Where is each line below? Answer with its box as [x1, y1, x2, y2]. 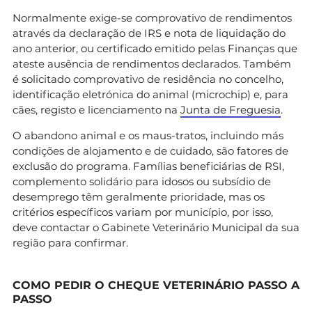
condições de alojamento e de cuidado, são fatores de [13, 143, 288, 157]
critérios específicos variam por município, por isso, [13, 205, 273, 219]
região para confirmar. [13, 235, 128, 249]
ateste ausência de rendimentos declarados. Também [13, 56, 291, 70]
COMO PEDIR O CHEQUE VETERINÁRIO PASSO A [13, 278, 299, 292]
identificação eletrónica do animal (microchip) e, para [13, 87, 288, 101]
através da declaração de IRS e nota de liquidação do [13, 26, 286, 40]
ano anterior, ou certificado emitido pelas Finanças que [13, 41, 297, 55]
